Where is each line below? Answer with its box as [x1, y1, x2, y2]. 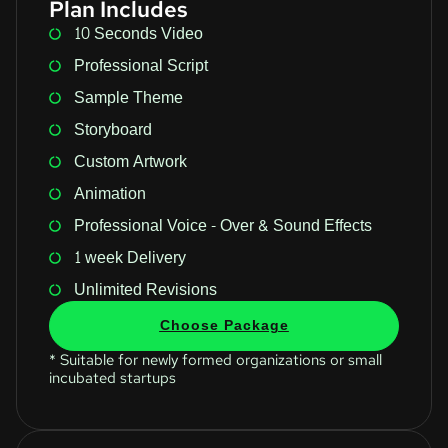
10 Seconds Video [74, 18, 203, 48]
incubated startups [49, 367, 176, 388]
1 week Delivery [74, 242, 186, 272]
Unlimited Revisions [74, 274, 217, 304]
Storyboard [74, 114, 152, 144]
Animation [74, 178, 146, 208]
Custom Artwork [74, 146, 187, 176]
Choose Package [159, 312, 289, 338]
